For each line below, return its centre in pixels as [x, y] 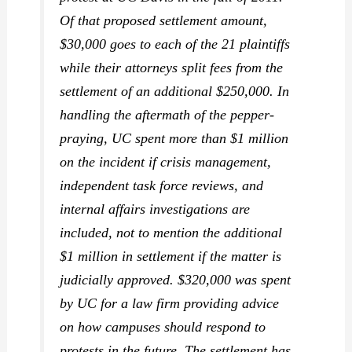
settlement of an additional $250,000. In [175, 91]
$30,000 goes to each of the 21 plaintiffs [175, 44]
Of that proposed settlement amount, [164, 20]
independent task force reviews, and [162, 185]
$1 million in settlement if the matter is [171, 256]
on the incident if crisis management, [166, 161]
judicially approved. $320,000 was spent [176, 279]
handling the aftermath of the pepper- [167, 114]
